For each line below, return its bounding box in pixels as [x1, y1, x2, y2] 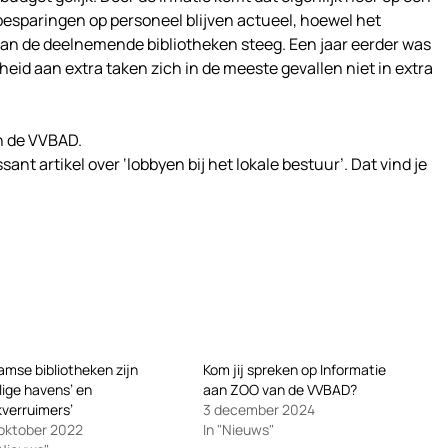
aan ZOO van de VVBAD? [202, 380, 357, 400]
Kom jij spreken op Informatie [202, 360, 386, 380]
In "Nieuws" [202, 420, 274, 440]
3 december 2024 [202, 400, 315, 420]
